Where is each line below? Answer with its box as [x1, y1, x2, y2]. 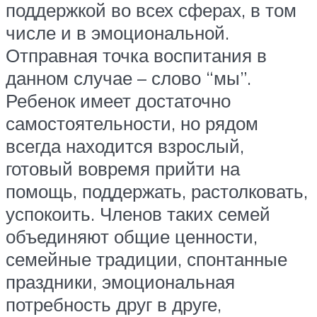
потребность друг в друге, [6, 292, 221, 316]
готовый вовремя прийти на [6, 156, 240, 180]
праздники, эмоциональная [6, 270, 235, 293]
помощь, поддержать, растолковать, [6, 179, 308, 202]
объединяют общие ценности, [6, 224, 258, 248]
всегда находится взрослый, [6, 134, 244, 157]
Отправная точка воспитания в [6, 43, 267, 67]
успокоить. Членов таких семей [6, 202, 270, 225]
